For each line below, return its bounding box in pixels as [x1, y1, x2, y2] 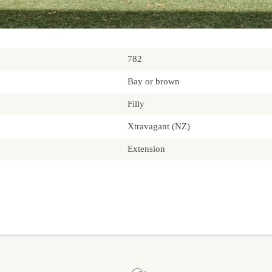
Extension [127, 144, 165, 154]
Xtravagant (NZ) [127, 121, 190, 132]
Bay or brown [127, 76, 180, 87]
